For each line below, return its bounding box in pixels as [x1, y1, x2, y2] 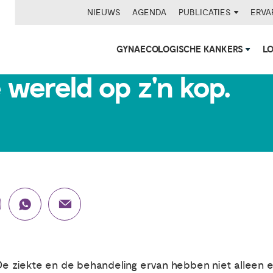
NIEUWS [87, 7, 121, 18]
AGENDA [132, 7, 167, 18]
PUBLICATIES [179, 7, 234, 18]
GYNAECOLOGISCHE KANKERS [116, 44, 246, 56]
